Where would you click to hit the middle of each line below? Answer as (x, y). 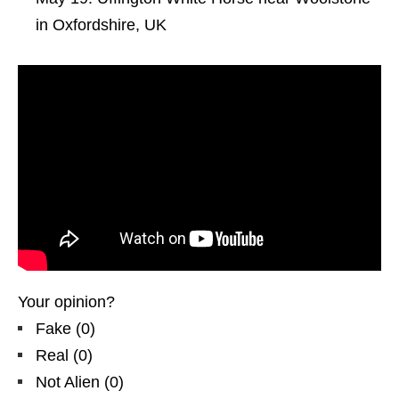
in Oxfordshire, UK (101, 24)
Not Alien (68, 382)
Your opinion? (66, 301)
